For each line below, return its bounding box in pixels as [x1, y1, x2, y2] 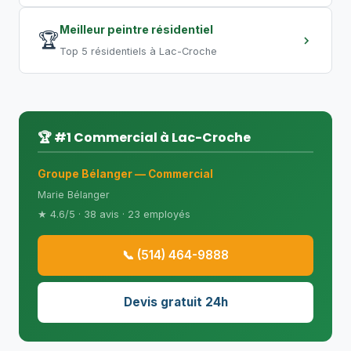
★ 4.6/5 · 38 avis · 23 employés [38, 208, 190, 220]
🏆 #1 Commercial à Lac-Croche [38, 128, 251, 147]
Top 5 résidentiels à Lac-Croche [60, 45, 217, 57]
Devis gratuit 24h [123, 295, 228, 309]
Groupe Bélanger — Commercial [38, 168, 213, 180]
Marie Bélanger [38, 189, 110, 201]
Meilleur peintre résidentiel [60, 23, 213, 36]
